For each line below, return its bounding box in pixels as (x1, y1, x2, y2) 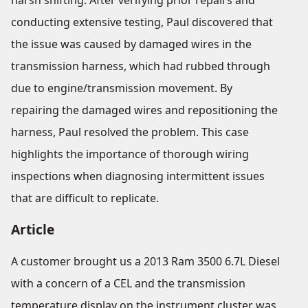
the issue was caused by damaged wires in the (11, 36, 252, 52)
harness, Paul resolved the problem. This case (11, 124, 249, 140)
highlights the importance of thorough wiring (11, 146, 249, 162)
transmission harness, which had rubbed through (11, 58, 270, 74)
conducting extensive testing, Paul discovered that (11, 14, 273, 30)
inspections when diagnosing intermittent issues (11, 168, 265, 184)
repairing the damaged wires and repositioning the (11, 102, 278, 118)
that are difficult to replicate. (11, 190, 159, 206)
